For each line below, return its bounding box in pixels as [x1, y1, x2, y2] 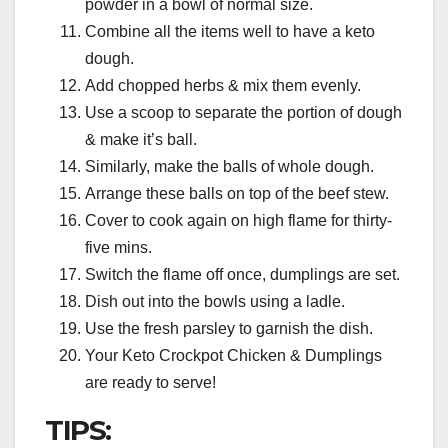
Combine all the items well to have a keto [85, 23, 375, 41]
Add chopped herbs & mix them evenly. [85, 77, 361, 95]
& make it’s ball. [85, 131, 197, 149]
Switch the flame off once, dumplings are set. [85, 266, 400, 284]
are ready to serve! [85, 374, 216, 392]
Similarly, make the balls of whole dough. [85, 158, 374, 176]
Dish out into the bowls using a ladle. [85, 293, 345, 311]
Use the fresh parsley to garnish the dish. [85, 320, 373, 338]
